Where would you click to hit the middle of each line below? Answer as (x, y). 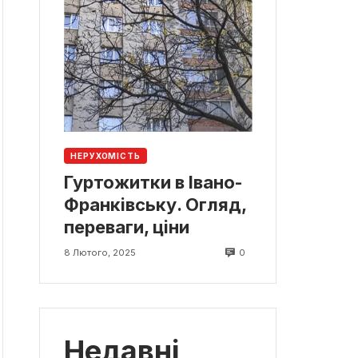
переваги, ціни (127, 227)
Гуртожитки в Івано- (153, 183)
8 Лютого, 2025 (100, 253)
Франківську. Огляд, (155, 205)
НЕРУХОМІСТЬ (105, 155)
